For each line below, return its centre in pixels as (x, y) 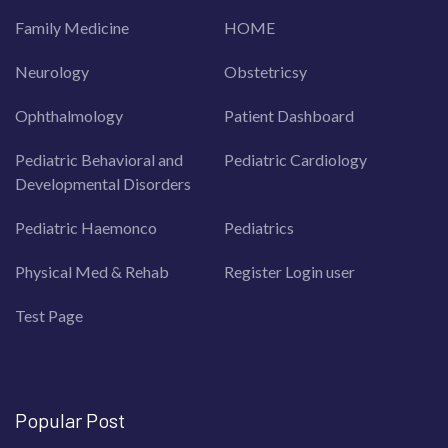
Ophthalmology (69, 115)
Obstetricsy (265, 71)
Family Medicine (72, 27)
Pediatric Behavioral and (99, 159)
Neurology (52, 71)
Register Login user (289, 271)
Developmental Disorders (103, 183)
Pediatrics (259, 227)
